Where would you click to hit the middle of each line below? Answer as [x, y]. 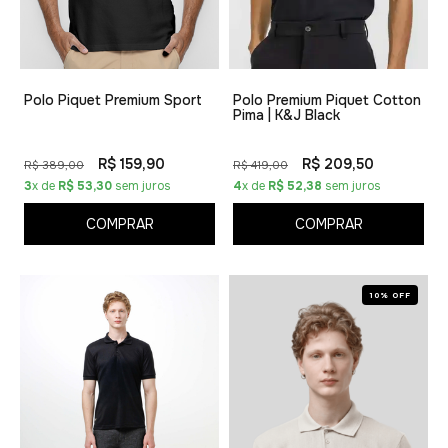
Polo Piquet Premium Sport [113, 100]
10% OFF [390, 295]
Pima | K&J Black [286, 115]
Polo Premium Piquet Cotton [327, 100]
